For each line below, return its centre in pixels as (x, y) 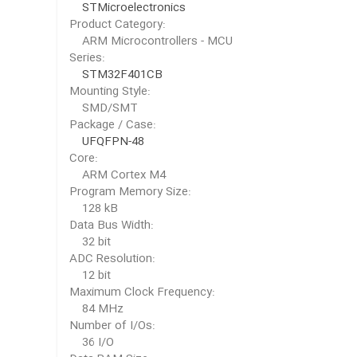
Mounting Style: (110, 92)
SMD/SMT (112, 109)
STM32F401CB (122, 75)
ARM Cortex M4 (126, 176)
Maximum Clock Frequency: (142, 293)
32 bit (98, 243)
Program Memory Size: (130, 192)
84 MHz (104, 310)
